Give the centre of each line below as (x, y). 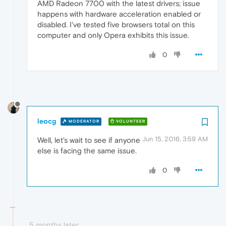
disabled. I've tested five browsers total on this (116, 25)
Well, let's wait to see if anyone (89, 140)
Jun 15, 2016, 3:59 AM (175, 139)
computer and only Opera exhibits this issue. (113, 35)
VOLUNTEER (130, 122)
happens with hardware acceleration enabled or (119, 14)
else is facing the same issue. (87, 150)
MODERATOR (83, 122)
